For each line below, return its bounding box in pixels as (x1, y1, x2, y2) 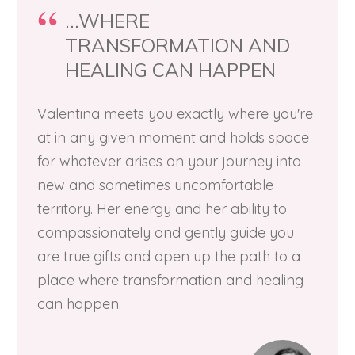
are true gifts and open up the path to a (37, 247, 300, 265)
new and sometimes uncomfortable (37, 176, 273, 194)
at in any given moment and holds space (37, 128, 309, 147)
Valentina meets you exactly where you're (37, 105, 313, 123)
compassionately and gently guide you (37, 223, 294, 242)
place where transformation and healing (37, 271, 303, 289)
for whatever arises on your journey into (37, 152, 301, 170)
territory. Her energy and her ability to (37, 200, 287, 218)
